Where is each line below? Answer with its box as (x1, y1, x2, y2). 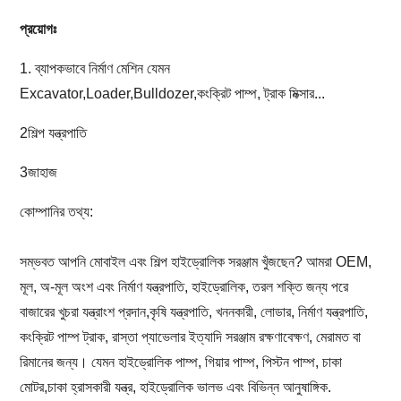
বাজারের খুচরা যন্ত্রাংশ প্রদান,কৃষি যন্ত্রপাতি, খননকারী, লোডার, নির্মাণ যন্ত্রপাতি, (19, 303, 368, 320)
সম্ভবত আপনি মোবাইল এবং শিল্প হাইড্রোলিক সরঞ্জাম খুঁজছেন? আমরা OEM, (19, 253, 371, 269)
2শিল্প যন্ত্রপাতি (19, 124, 87, 141)
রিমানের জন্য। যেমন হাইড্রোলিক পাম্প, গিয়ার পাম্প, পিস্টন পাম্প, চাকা (19, 354, 342, 370)
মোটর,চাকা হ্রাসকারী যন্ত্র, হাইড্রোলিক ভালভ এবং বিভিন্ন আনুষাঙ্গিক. (19, 379, 331, 395)
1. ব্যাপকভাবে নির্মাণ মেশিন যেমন (19, 60, 170, 76)
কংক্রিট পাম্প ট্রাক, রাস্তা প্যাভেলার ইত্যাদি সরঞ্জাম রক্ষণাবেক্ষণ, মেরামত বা (19, 328, 361, 345)
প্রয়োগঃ (19, 21, 56, 37)
